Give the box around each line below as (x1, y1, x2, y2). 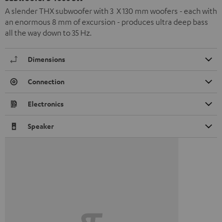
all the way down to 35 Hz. (5, 28, 92, 38)
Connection (28, 77, 64, 87)
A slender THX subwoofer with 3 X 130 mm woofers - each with (5, 6, 217, 16)
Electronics (28, 99, 64, 109)
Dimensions (28, 55, 65, 64)
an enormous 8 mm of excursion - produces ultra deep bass (5, 17, 208, 27)
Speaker (28, 121, 54, 131)
